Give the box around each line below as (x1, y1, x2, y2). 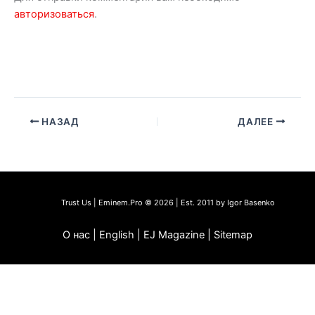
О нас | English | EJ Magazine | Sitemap (63, 229, 252, 241)
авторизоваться (14, 7, 94, 20)
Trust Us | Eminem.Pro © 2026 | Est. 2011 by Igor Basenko (61, 198, 275, 207)
